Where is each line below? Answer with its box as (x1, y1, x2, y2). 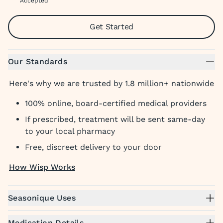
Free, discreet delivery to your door (25, 142, 162, 152)
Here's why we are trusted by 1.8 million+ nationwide (9, 79, 214, 88)
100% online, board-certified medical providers (25, 99, 207, 108)
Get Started (90, 22, 133, 31)
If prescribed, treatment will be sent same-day (25, 114, 205, 124)
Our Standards (8, 57, 68, 66)
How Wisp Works (9, 162, 75, 172)
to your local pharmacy (25, 126, 115, 136)
